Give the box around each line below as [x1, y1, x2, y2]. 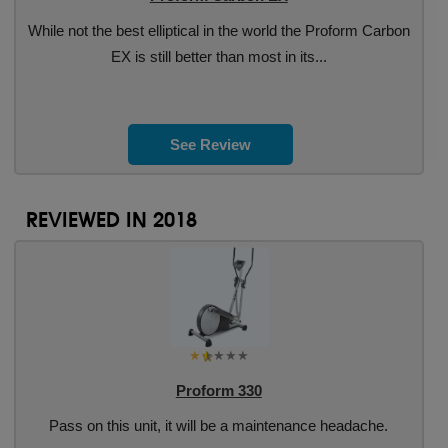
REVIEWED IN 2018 [25, 207, 197, 232]
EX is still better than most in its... [110, 48, 327, 65]
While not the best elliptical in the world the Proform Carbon [27, 22, 410, 39]
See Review [170, 136, 252, 153]
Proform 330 [175, 382, 262, 399]
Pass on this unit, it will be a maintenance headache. [49, 417, 389, 434]
